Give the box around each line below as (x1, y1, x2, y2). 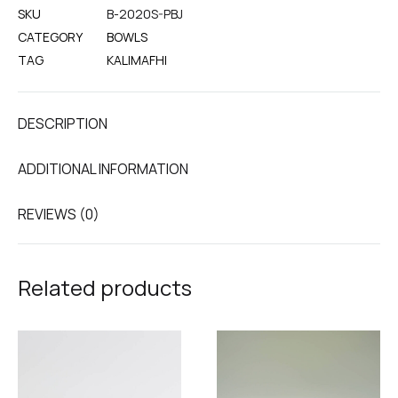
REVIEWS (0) (18, 204, 99, 224)
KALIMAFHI (107, 52, 167, 68)
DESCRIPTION (18, 114, 107, 133)
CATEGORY (18, 28, 83, 45)
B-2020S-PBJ (107, 5, 183, 22)
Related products (18, 273, 192, 302)
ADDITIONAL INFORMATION (18, 159, 188, 179)
